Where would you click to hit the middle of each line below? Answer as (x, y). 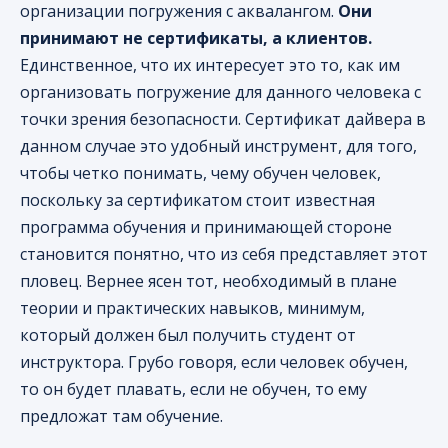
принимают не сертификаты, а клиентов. (196, 38)
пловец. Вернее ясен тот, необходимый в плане (208, 281)
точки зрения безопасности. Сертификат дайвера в (223, 119)
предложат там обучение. (121, 416)
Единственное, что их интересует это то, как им (210, 65)
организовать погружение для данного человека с (220, 92)
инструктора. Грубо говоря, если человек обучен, (214, 362)
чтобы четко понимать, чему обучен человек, (200, 173)
